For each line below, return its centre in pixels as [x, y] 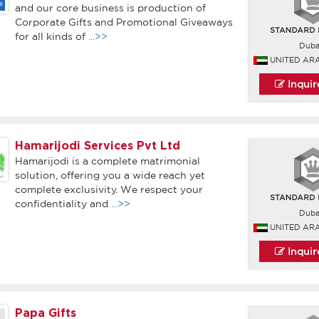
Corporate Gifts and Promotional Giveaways [124, 22]
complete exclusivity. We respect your [109, 189]
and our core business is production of [110, 8]
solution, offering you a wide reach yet [110, 175]
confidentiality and [63, 204]
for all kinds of [51, 36]
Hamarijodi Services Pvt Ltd [97, 146]
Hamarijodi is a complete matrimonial [107, 161]
